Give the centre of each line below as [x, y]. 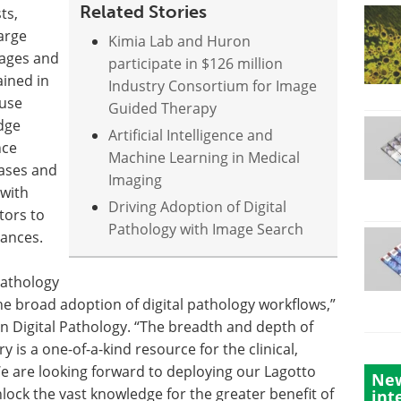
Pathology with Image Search [206, 229]
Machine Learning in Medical [205, 157]
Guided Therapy [163, 108]
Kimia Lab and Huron [180, 41]
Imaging [136, 179]
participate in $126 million [196, 63]
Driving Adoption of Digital [198, 206]
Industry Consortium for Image [213, 85]
